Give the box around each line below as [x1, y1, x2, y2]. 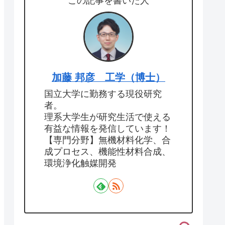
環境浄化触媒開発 [44, 158, 117, 169]
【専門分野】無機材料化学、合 [44, 135, 171, 146]
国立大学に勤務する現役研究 [44, 89, 162, 99]
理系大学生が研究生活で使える [44, 112, 171, 123]
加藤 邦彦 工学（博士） [52, 72, 165, 83]
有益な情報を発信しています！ [44, 124, 171, 134]
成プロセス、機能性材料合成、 [44, 147, 171, 157]
